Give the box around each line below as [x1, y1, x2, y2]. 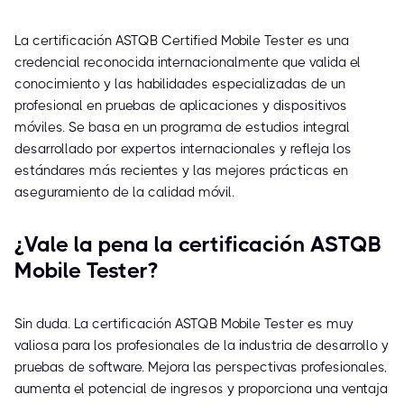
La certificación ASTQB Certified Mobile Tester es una [14, 32, 349, 50]
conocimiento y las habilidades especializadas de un [14, 76, 345, 93]
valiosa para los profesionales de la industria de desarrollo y [14, 337, 389, 354]
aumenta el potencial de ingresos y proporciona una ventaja [14, 381, 388, 398]
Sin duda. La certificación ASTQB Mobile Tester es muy [14, 316, 353, 333]
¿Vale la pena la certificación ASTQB [14, 232, 381, 258]
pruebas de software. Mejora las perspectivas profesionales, [14, 359, 387, 376]
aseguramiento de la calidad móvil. [14, 184, 234, 201]
